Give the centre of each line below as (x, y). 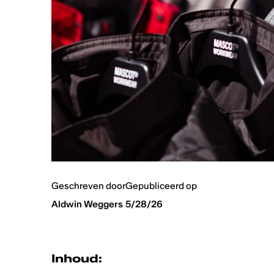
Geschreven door (88, 186)
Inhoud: (76, 258)
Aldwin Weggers (87, 204)
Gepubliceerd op (161, 186)
